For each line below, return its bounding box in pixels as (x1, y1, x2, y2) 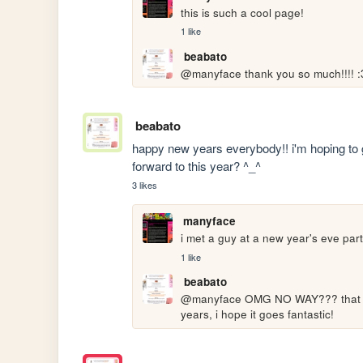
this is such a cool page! (181, 4, 308, 20)
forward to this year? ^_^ (132, 157, 262, 175)
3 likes (132, 178, 158, 192)
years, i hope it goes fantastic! (181, 306, 335, 322)
